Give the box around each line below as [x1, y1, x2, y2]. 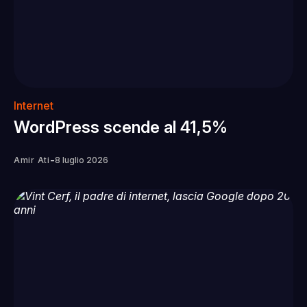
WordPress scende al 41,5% [14, 116, 228, 137]
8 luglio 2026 [54, 154, 108, 165]
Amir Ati [14, 154, 50, 165]
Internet [14, 98, 53, 112]
